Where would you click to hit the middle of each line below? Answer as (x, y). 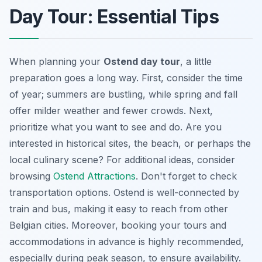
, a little (196, 61)
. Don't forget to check (186, 176)
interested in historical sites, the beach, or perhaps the (130, 143)
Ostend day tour (142, 61)
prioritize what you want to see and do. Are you (116, 127)
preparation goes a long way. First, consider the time (126, 77)
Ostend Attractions (94, 176)
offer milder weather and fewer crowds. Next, (111, 110)
